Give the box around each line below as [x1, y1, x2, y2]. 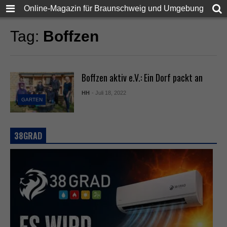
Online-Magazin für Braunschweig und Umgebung [23, 4, 204, 13]
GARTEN [21, 96, 43, 102]
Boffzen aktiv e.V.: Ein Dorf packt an [81, 71, 203, 84]
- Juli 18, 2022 [91, 90, 126, 96]
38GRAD [14, 129, 42, 142]
